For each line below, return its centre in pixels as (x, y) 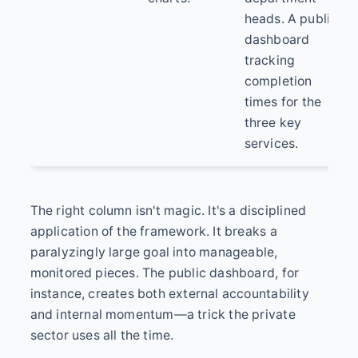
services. (271, 144)
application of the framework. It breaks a (153, 232)
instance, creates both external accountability (169, 294)
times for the (283, 102)
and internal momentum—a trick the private (163, 315)
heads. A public (291, 19)
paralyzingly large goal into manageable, (154, 253)
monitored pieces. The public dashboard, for (165, 273)
